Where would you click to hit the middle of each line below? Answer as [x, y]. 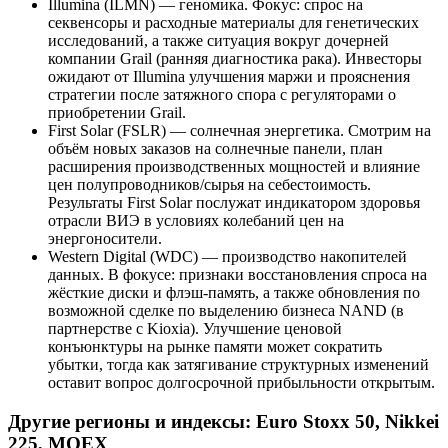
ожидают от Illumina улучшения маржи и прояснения [229, 77]
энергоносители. [105, 239]
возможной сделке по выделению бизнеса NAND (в [226, 311]
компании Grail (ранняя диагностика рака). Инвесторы [235, 59]
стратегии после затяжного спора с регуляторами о [222, 95]
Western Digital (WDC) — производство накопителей [227, 257]
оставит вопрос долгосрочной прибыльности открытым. [241, 383]
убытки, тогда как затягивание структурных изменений [238, 365]
